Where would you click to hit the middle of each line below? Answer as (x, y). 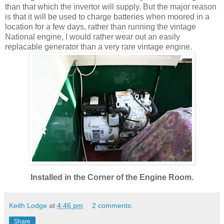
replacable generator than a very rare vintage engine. (98, 46)
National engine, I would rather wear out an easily (92, 36)
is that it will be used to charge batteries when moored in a (107, 16)
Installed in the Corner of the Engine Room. (112, 177)
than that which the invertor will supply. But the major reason (111, 6)
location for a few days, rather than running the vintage (100, 26)
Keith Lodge (28, 205)
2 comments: (113, 205)
